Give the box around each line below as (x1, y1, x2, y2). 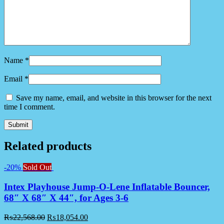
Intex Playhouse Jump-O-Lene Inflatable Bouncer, (4, 181, 210, 192)
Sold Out (23, 163, 51, 172)
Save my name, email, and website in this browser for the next (16, 93, 211, 102)
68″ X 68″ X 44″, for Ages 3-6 (4, 192, 128, 203)
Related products (4, 139, 91, 153)
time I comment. (4, 102, 55, 111)
